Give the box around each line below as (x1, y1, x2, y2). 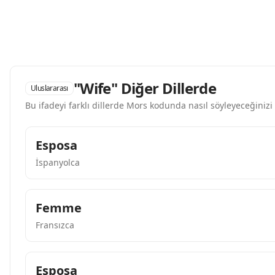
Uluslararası (31, 83, 68, 93)
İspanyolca (36, 157, 80, 168)
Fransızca (36, 219, 74, 231)
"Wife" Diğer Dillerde (73, 78, 217, 98)
